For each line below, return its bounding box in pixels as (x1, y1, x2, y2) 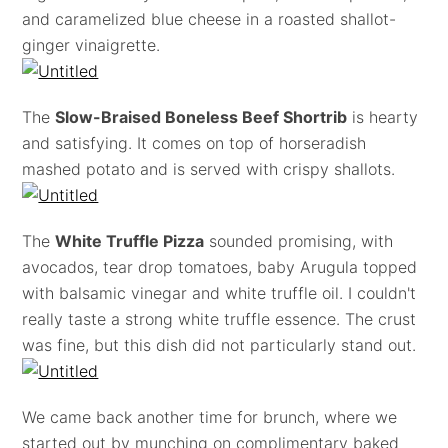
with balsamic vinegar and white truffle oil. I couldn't (22, 283, 417, 303)
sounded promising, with (204, 231, 394, 251)
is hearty (347, 107, 419, 127)
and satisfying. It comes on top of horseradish (22, 133, 367, 153)
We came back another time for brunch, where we (22, 407, 398, 427)
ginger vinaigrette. (22, 35, 161, 55)
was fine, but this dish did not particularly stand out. (22, 335, 417, 355)
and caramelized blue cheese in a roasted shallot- (22, 9, 397, 29)
